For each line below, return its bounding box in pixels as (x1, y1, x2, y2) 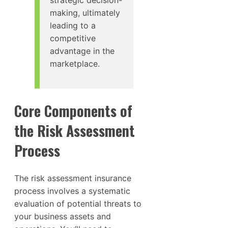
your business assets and (14, 211, 111, 221)
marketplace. (50, 59, 100, 69)
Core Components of (14, 100, 132, 121)
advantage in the (50, 46, 115, 56)
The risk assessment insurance (14, 173, 131, 183)
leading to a (50, 20, 96, 31)
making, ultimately (50, 8, 120, 18)
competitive (50, 33, 96, 44)
